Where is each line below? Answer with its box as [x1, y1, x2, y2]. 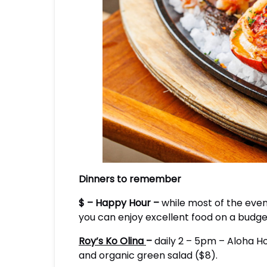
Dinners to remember [79, 172, 181, 186]
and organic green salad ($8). [79, 249, 218, 262]
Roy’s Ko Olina [79, 234, 146, 248]
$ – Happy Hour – [79, 196, 162, 210]
